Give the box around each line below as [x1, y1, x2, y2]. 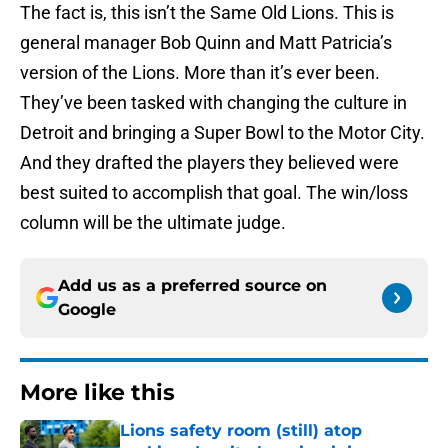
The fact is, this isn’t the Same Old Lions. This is [20, 2, 394, 24]
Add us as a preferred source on [58, 276, 327, 296]
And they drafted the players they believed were [20, 152, 399, 174]
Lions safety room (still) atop [120, 421, 362, 441]
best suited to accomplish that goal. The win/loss [20, 182, 408, 204]
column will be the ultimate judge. [20, 212, 286, 234]
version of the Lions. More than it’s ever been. [20, 62, 380, 84]
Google [58, 300, 116, 320]
